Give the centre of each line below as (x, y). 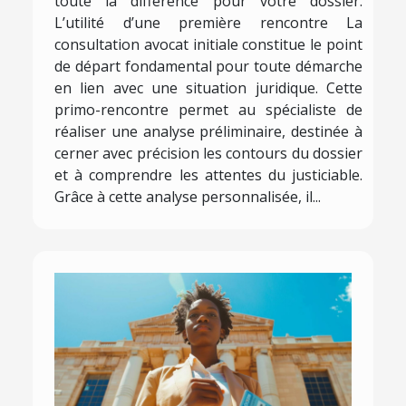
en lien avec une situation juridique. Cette (208, 88)
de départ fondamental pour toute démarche (208, 67)
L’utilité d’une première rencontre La (208, 23)
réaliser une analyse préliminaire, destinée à (208, 132)
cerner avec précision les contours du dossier (208, 154)
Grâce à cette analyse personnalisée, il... (188, 197)
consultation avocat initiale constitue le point (208, 45)
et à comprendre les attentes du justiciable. (208, 175)
